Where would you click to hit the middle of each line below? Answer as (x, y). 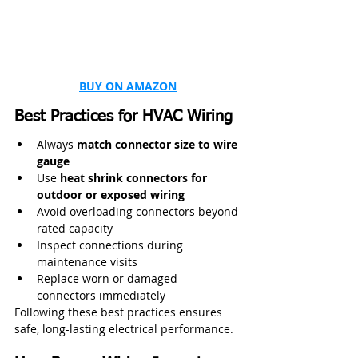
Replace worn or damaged (109, 278)
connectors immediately (101, 295)
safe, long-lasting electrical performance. (124, 328)
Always (57, 144)
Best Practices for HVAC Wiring (123, 116)
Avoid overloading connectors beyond (139, 211)
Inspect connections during (111, 245)
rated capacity (75, 228)
